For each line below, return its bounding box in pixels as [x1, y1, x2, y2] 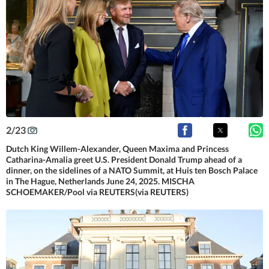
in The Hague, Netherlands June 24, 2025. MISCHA [6, 176, 195, 187]
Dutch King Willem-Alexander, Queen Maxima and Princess [6, 144, 229, 154]
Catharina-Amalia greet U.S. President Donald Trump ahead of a [6, 154, 242, 165]
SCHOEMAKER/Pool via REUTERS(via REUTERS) [6, 187, 189, 198]
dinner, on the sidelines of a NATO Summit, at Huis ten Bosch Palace [6, 165, 258, 176]
